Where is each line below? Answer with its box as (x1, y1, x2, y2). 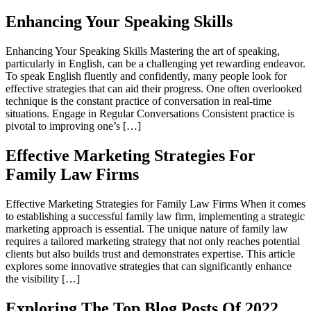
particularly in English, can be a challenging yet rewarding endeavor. (6, 57, 305, 69)
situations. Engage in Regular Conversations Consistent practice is (6, 107, 294, 119)
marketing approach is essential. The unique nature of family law (6, 222, 288, 235)
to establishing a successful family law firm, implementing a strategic (6, 210, 305, 222)
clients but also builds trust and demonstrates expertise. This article (6, 247, 295, 260)
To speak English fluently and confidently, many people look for (6, 69, 287, 82)
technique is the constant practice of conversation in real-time (6, 94, 271, 107)
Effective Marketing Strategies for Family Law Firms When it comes (6, 197, 305, 210)
